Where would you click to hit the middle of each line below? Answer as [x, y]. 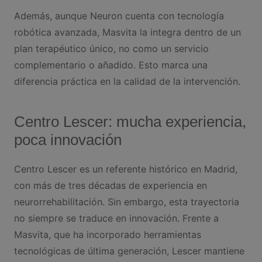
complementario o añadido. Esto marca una [111, 65]
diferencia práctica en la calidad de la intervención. [127, 81]
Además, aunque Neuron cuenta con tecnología [119, 15]
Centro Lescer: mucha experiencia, [130, 121]
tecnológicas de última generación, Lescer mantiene [129, 251]
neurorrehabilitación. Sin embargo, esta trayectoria [126, 201]
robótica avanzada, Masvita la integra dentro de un [127, 32]
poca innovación [68, 139]
